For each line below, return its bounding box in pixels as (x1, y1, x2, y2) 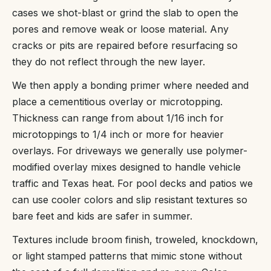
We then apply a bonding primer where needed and (12, 79, 249, 92)
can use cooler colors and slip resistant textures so (12, 194, 247, 206)
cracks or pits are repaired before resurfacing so (12, 39, 238, 52)
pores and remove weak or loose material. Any (12, 23, 229, 36)
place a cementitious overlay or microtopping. (12, 96, 223, 108)
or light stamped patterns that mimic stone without (12, 250, 242, 263)
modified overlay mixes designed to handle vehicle (12, 161, 241, 174)
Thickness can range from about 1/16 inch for (12, 112, 224, 125)
